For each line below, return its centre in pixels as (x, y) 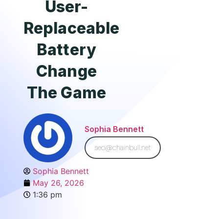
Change (66, 71)
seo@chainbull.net (123, 147)
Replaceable (72, 28)
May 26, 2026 (58, 183)
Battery (66, 50)
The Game (66, 93)
